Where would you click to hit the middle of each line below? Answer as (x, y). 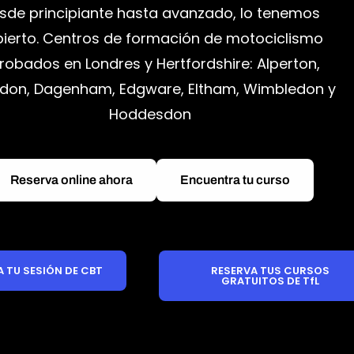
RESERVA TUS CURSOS (271, 271)
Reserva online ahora (72, 180)
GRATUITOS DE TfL (271, 281)
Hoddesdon (151, 115)
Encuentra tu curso (235, 180)
